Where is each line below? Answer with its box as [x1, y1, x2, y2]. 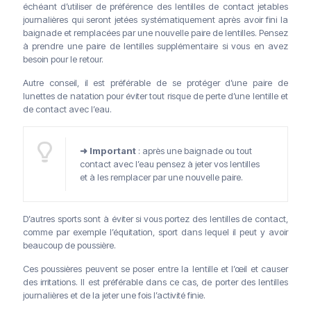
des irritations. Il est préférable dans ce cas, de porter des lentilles [23, 276, 288, 288]
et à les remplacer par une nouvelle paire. [80, 171, 243, 183]
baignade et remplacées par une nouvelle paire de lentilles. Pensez [23, 27, 288, 39]
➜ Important [80, 145, 136, 157]
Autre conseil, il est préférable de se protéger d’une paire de [23, 77, 288, 89]
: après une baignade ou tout [136, 145, 252, 157]
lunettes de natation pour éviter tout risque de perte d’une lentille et [23, 90, 288, 102]
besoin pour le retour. [23, 53, 103, 65]
